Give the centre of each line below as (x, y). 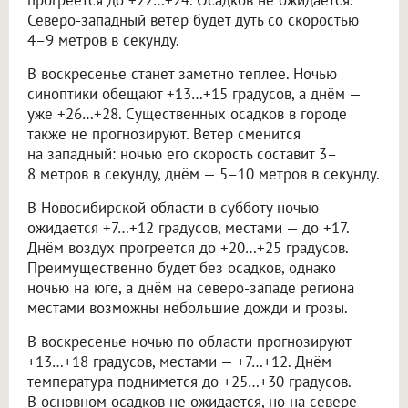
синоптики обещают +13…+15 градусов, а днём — (194, 93)
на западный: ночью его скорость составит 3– (182, 153)
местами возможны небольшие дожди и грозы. (188, 307)
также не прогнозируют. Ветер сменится (164, 133)
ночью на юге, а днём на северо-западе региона (191, 287)
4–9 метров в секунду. (103, 40)
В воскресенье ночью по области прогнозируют (189, 341)
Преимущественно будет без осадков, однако (182, 267)
